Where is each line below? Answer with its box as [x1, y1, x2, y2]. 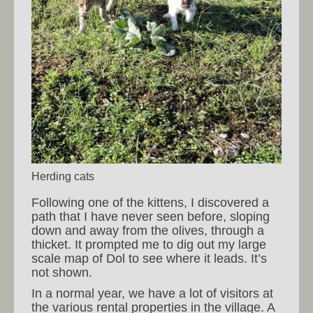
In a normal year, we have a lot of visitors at [31, 286, 273, 300]
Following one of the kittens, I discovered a [31, 195, 269, 210]
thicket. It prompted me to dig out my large [31, 237, 266, 252]
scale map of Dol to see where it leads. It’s [31, 251, 267, 265]
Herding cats [31, 169, 94, 182]
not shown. [31, 265, 92, 279]
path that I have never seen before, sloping [31, 209, 270, 224]
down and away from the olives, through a [31, 223, 264, 238]
